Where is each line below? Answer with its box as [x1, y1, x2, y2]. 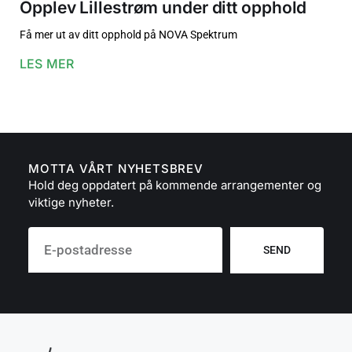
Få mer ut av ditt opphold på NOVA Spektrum [20, 28, 237, 42]
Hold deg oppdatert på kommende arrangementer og [28, 178, 321, 193]
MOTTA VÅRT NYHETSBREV [28, 161, 203, 177]
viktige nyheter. [28, 195, 114, 211]
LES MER [20, 56, 75, 72]
